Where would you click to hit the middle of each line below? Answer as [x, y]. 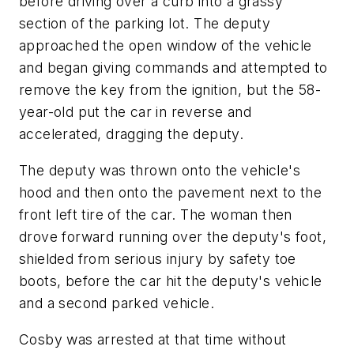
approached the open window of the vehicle [166, 46]
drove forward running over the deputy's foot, [173, 236]
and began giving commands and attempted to [173, 68]
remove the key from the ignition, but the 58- [170, 90]
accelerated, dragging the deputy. [132, 134]
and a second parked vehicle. [117, 303]
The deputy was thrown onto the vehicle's [160, 170]
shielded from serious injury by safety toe [158, 258]
